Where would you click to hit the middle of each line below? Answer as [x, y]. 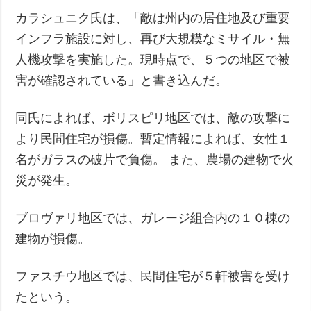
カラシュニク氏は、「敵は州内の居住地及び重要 [153, 18]
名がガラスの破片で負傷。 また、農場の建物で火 [155, 159]
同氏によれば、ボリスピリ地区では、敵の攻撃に [153, 118]
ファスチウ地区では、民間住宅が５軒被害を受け [153, 276]
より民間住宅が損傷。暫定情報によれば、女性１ [153, 138]
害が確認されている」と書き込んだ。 [122, 80]
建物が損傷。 [53, 238]
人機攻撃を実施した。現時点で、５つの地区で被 [153, 59]
